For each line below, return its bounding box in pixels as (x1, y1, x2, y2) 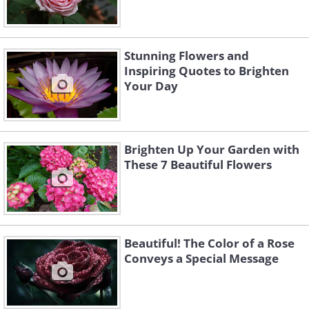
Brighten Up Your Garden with (124, 141, 299, 157)
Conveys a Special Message (124, 250, 279, 266)
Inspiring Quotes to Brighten (124, 63, 289, 79)
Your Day (124, 78, 178, 94)
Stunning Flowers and (124, 48, 249, 63)
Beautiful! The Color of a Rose (124, 235, 295, 251)
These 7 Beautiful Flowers (124, 157, 272, 172)
